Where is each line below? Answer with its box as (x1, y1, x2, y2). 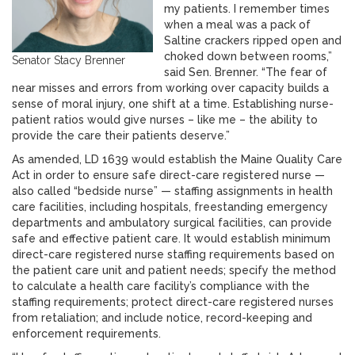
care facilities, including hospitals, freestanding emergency (12, 200, 328, 213)
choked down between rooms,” (164, 50, 332, 63)
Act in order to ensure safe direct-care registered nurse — (12, 169, 325, 181)
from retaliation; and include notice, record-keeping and (12, 311, 312, 324)
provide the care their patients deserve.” (12, 129, 236, 142)
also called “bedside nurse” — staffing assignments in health (12, 185, 333, 197)
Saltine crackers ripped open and (164, 34, 342, 47)
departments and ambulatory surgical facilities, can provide (12, 216, 332, 229)
